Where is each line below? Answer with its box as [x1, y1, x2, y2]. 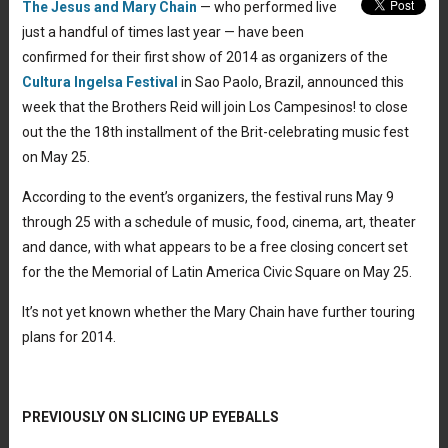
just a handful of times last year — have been [21, 23, 304, 40]
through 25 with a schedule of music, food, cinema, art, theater [21, 213, 416, 230]
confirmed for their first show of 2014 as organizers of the [21, 48, 388, 65]
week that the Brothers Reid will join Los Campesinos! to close [21, 98, 408, 115]
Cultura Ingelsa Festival [21, 73, 178, 90]
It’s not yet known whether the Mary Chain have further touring [21, 303, 415, 320]
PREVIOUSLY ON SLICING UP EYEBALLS [21, 408, 279, 425]
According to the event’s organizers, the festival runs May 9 [21, 188, 394, 205]
